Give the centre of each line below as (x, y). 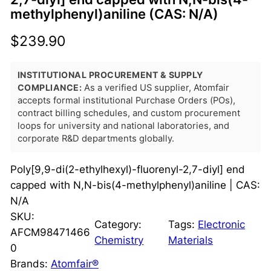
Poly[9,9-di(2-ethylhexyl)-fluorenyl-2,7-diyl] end (127, 169)
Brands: (30, 263)
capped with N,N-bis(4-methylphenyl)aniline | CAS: (135, 185)
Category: (118, 224)
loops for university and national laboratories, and (123, 126)
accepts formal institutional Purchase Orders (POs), (126, 100)
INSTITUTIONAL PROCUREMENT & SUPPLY (110, 74)
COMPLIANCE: (50, 87)
